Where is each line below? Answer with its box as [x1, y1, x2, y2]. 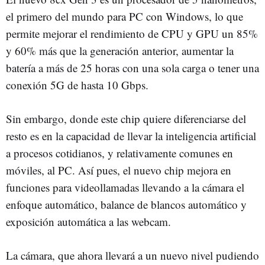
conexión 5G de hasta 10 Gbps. [6, 77, 148, 92]
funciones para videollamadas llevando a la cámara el [6, 179, 244, 195]
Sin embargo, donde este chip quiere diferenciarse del [6, 111, 246, 126]
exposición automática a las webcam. [6, 214, 174, 229]
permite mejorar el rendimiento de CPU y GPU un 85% [6, 25, 258, 41]
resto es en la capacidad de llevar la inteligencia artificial [6, 128, 256, 143]
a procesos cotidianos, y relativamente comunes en [6, 145, 233, 160]
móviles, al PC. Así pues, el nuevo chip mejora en [6, 162, 231, 177]
